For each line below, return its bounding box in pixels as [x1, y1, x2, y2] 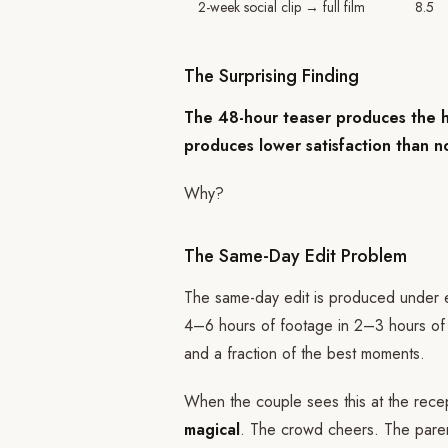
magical [184, 418, 240, 441]
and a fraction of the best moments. [184, 342, 425, 365]
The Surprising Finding [184, 63, 359, 89]
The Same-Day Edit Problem [184, 243, 407, 269]
